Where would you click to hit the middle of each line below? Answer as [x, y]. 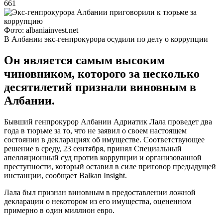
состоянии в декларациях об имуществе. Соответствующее [104, 139]
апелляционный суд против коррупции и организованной [103, 157]
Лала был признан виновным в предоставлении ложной [100, 192]
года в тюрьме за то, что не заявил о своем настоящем [95, 130]
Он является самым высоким [84, 60]
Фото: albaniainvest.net [41, 30]
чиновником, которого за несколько [102, 73]
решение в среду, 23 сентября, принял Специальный [93, 148]
